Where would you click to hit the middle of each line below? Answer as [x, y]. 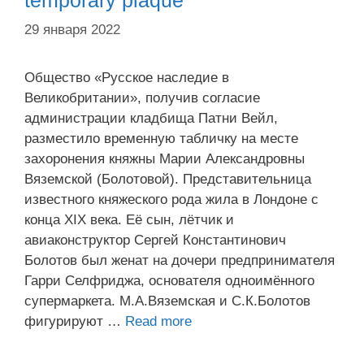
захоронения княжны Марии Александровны [165, 158]
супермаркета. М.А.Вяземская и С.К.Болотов [167, 301]
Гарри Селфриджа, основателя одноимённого [169, 280]
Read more [158, 321]
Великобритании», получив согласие [142, 97]
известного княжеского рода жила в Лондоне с [171, 199]
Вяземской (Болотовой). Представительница [168, 179]
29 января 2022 [72, 29]
